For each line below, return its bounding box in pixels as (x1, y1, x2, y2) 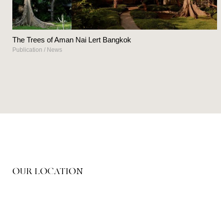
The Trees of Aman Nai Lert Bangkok (12, 35, 131, 44)
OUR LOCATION (12, 166, 83, 177)
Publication (12, 46, 42, 53)
